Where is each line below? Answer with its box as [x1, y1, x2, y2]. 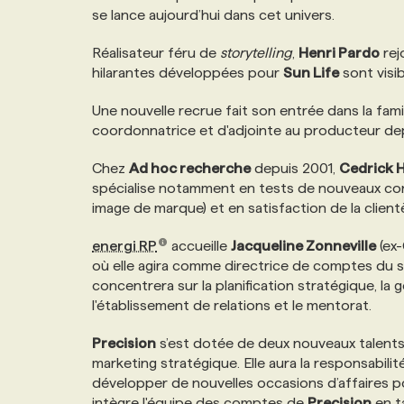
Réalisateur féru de [92, 45, 220, 60]
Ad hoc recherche [129, 161, 251, 176]
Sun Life [283, 65, 339, 80]
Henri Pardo [298, 45, 380, 60]
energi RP [92, 238, 157, 253]
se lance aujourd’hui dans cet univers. [92, 7, 335, 23]
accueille [167, 238, 231, 253]
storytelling [220, 45, 292, 60]
